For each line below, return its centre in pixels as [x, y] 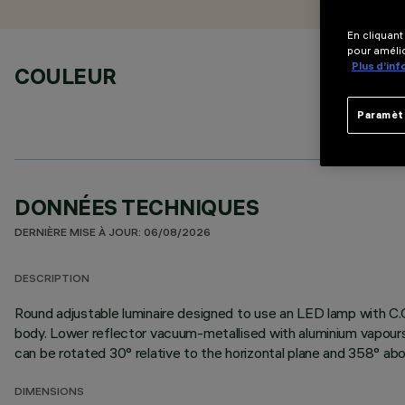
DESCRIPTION [52, 280]
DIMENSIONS [49, 393]
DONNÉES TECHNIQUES [137, 207]
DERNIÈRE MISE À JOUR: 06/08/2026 [113, 234]
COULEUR [66, 76]
